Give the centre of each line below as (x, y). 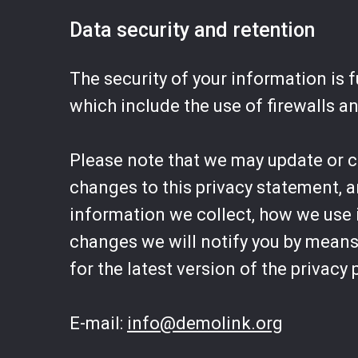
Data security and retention (192, 30)
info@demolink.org (205, 323)
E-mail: (98, 323)
